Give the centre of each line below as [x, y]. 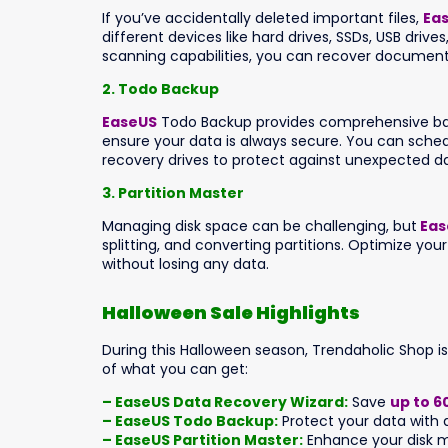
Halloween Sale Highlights [231, 313]
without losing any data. [185, 263]
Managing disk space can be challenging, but [259, 225]
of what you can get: [175, 369]
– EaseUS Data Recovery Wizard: [225, 402]
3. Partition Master [173, 192]
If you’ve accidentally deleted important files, [262, 17]
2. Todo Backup [160, 88]
